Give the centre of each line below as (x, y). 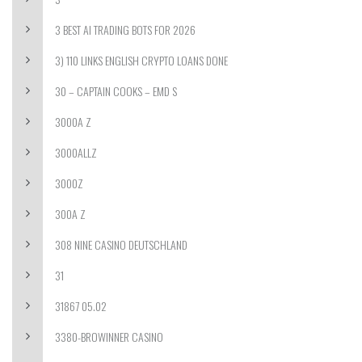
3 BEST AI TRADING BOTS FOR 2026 (125, 29)
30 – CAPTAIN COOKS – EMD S (116, 91)
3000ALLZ (76, 152)
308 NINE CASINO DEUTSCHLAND (121, 244)
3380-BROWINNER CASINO (109, 337)
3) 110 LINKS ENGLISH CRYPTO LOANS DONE (141, 60)
